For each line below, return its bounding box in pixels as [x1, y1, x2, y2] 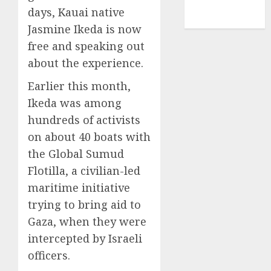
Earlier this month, [28, 79, 131, 93]
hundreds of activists [28, 113, 140, 127]
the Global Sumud [28, 146, 124, 161]
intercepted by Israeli [28, 231, 142, 246]
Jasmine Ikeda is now [28, 22, 142, 36]
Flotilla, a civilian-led [28, 163, 140, 178]
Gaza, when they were [28, 214, 146, 229]
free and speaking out [28, 39, 145, 53]
